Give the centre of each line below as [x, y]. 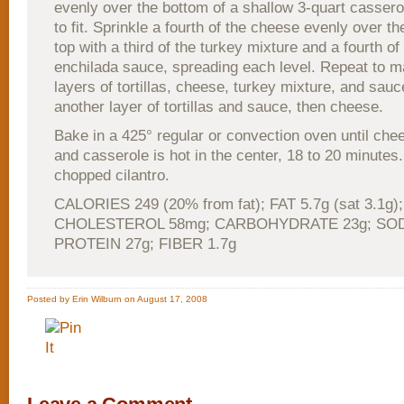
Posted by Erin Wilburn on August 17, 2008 [117, 299]
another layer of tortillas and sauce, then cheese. [219, 107]
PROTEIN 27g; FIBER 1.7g [145, 244]
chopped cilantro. [112, 175]
